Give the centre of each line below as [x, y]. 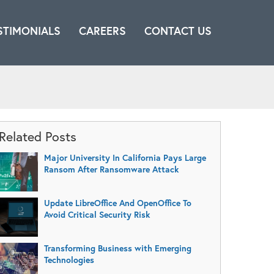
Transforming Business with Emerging [117, 248]
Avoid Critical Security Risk [97, 214]
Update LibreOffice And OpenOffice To [117, 203]
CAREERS [102, 31]
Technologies [69, 260]
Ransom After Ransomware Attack [111, 169]
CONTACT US [178, 31]
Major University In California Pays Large [125, 157]
